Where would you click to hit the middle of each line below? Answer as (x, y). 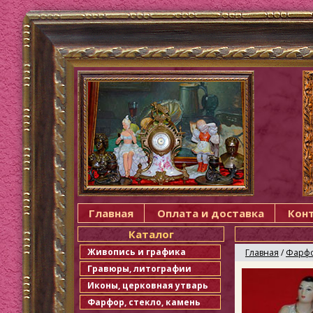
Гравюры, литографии (139, 269)
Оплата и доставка (211, 213)
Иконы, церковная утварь (148, 285)
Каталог (151, 234)
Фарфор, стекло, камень (144, 302)
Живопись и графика (137, 252)
